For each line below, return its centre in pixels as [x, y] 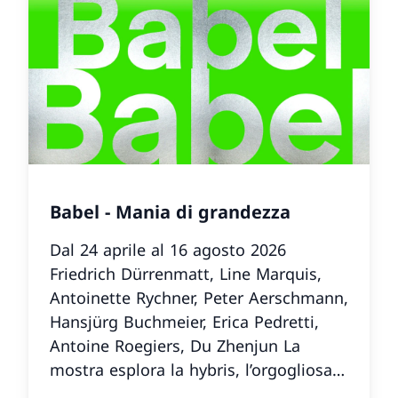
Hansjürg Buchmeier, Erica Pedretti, [184, 322]
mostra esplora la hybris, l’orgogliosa [191, 370]
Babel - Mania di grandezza [170, 212]
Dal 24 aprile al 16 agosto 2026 [168, 250]
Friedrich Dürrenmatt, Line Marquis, [186, 274]
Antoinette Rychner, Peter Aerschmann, [199, 298]
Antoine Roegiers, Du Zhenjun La [167, 346]
